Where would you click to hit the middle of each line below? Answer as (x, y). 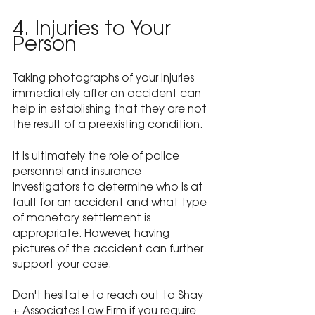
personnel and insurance (78, 172)
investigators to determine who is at (109, 188)
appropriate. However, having (92, 234)
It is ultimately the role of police (97, 157)
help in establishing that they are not (111, 110)
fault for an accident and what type (111, 203)
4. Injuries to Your (95, 31)
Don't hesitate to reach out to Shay (109, 296)
